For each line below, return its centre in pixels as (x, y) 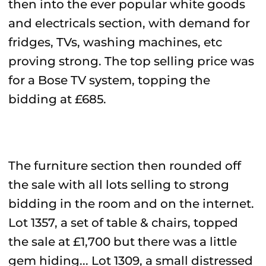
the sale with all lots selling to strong (119, 185)
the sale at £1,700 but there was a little (123, 242)
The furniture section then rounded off (125, 166)
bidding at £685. (57, 99)
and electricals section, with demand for (129, 23)
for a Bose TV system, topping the (109, 80)
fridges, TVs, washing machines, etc (115, 42)
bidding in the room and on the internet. (131, 204)
